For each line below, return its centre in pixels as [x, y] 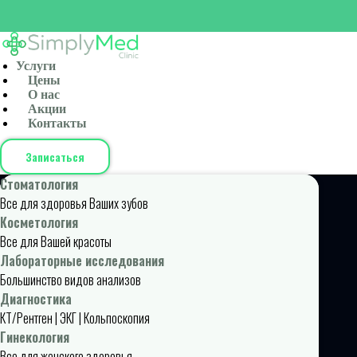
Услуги [36, 66]
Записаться [55, 156]
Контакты [57, 124]
